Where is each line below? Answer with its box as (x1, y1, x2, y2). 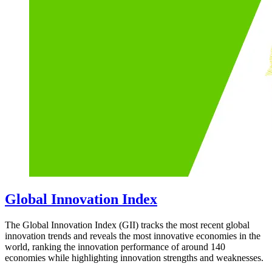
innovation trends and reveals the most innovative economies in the (5, 230, 260, 241)
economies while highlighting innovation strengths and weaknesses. (5, 252, 263, 263)
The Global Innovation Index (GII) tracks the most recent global (5, 219, 250, 230)
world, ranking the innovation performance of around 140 (5, 241, 225, 252)
